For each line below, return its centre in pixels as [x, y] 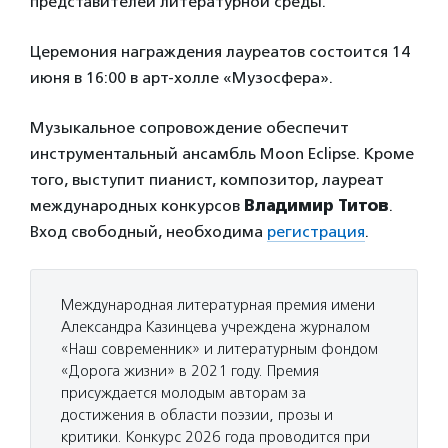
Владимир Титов [316, 205]
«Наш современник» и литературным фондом [219, 349]
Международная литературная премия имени [218, 305]
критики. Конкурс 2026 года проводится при [215, 437]
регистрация [316, 231]
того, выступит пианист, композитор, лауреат [207, 179]
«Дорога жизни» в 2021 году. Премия [190, 371]
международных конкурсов [137, 205]
